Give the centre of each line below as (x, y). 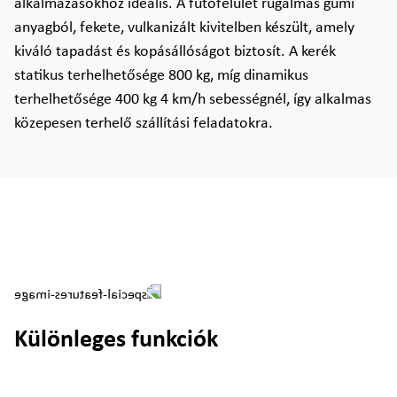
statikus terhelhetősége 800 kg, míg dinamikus (161, 76)
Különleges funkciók (116, 341)
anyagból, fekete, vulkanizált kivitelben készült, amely (184, 28)
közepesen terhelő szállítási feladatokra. (144, 124)
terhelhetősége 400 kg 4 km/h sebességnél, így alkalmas (193, 100)
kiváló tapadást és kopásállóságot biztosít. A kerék (175, 52)
